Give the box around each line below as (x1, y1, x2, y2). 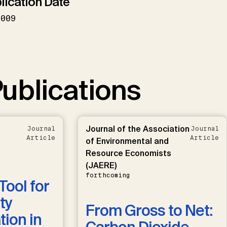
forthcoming (85, 171, 130, 179)
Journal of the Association (85, 123, 190, 134)
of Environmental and (85, 135, 169, 146)
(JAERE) (85, 160, 117, 171)
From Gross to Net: (85, 200, 212, 220)
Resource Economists (85, 147, 171, 159)
